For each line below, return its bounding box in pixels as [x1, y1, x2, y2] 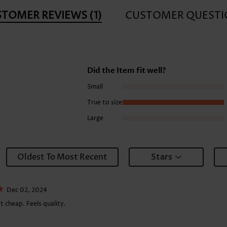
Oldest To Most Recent [17, 152, 107, 163]
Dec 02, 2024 [7, 186, 47, 195]
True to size [87, 98, 122, 107]
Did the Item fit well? [87, 65, 166, 75]
